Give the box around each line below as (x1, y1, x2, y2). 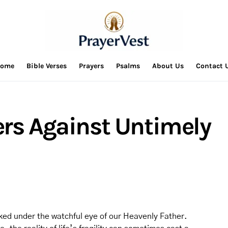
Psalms (116, 62, 140, 70)
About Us (152, 62, 184, 70)
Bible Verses (26, 62, 67, 70)
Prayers (78, 62, 104, 70)
